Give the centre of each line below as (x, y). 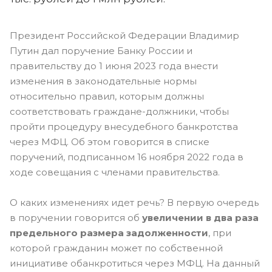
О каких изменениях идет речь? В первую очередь (134, 202)
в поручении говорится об (76, 218)
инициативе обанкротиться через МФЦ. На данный (135, 263)
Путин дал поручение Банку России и (101, 51)
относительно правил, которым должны (107, 96)
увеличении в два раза (200, 218)
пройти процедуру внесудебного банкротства (124, 127)
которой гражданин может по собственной (116, 248)
